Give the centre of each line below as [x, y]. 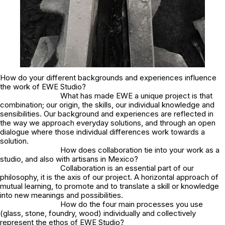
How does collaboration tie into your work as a [140, 150]
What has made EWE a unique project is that [136, 96]
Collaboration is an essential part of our [127, 168]
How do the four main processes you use [132, 204]
